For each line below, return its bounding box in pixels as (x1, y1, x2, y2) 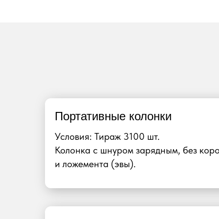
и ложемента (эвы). (55, 158, 136, 170)
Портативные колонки (55, 109, 172, 123)
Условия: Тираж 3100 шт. (55, 131, 160, 142)
